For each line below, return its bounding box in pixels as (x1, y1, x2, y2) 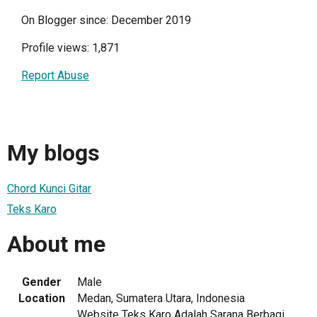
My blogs (7, 139, 100, 167)
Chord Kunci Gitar (7, 181, 91, 195)
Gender (22, 275, 62, 289)
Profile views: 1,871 (21, 41, 120, 54)
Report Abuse (21, 69, 89, 82)
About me (7, 231, 105, 258)
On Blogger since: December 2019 (21, 13, 191, 27)
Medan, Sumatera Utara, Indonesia (77, 291, 245, 305)
